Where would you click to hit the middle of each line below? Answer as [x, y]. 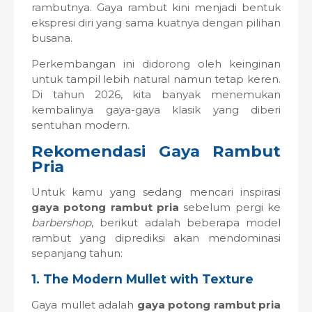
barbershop [61, 223]
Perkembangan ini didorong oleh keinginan [156, 64]
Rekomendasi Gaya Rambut [156, 151]
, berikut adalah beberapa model [186, 223]
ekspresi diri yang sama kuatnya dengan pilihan [156, 23]
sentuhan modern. [80, 125]
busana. [52, 38]
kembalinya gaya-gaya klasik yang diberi [156, 110]
